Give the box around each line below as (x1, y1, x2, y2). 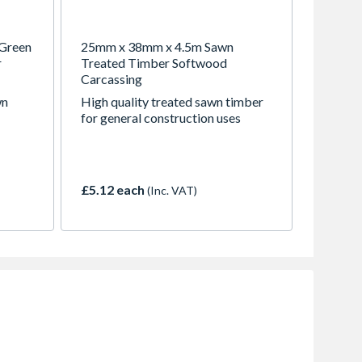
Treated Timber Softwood (81, 54, 227, 70)
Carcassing (81, 70, 142, 86)
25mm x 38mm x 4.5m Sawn (81, 38, 234, 54)
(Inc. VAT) (147, 183, 197, 197)
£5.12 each (81, 181, 147, 197)
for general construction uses (81, 109, 241, 125)
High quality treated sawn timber (81, 93, 263, 109)
